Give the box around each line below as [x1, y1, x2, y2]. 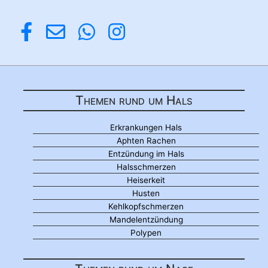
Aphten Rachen [116, 136, 176, 146]
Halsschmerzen [116, 162, 176, 172]
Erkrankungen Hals [110, 123, 182, 133]
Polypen [130, 228, 162, 238]
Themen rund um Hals [75, 93, 193, 108]
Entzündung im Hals [108, 149, 184, 159]
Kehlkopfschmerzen [108, 202, 184, 212]
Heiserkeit [127, 175, 165, 185]
